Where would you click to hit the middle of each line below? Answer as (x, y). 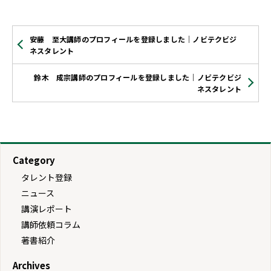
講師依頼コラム (51, 224)
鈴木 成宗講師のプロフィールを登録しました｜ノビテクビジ (138, 77)
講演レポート (47, 208)
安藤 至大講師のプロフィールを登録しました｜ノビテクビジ (133, 39)
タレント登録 (47, 177)
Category (34, 160)
